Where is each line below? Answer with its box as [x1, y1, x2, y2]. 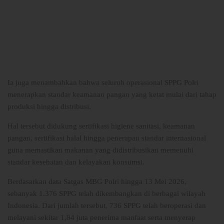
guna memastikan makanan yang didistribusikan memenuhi [7, 146, 193, 154]
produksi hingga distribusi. [7, 102, 91, 111]
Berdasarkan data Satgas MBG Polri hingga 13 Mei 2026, [7, 177, 186, 186]
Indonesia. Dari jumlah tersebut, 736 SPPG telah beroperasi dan [7, 201, 206, 210]
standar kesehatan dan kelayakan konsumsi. [7, 158, 144, 166]
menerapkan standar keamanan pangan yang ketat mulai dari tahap [7, 90, 216, 99]
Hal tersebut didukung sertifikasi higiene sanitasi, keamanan [7, 122, 195, 130]
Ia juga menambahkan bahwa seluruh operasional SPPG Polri [7, 78, 198, 87]
